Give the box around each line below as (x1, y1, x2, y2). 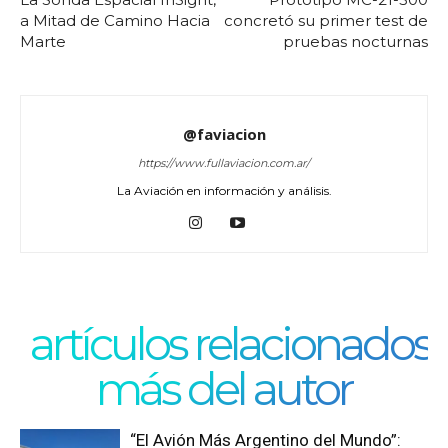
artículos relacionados (30, 316, 431, 371)
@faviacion (182, 124, 266, 144)
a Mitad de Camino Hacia (20, 11, 210, 30)
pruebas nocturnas (283, 32, 428, 51)
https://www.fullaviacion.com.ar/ (138, 156, 310, 170)
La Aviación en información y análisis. (116, 183, 332, 198)
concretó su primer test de (224, 11, 428, 30)
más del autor (96, 361, 352, 416)
